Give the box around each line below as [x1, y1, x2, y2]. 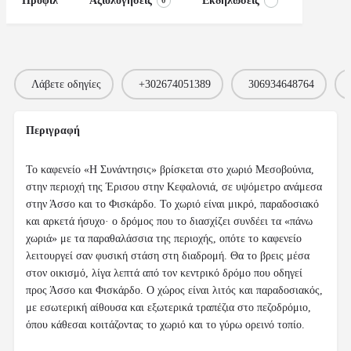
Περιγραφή [26, 125, 80, 137]
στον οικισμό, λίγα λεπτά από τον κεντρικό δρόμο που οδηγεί [26, 267, 302, 280]
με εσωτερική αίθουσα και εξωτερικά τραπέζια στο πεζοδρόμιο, [26, 302, 311, 314]
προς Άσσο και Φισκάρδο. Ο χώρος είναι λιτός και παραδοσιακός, [26, 284, 323, 297]
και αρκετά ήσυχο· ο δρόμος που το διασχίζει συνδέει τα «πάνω [26, 215, 313, 228]
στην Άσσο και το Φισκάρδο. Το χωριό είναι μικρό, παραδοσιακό [26, 198, 319, 211]
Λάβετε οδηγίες [31, 78, 101, 90]
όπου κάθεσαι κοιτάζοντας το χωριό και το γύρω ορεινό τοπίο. [26, 319, 305, 331]
